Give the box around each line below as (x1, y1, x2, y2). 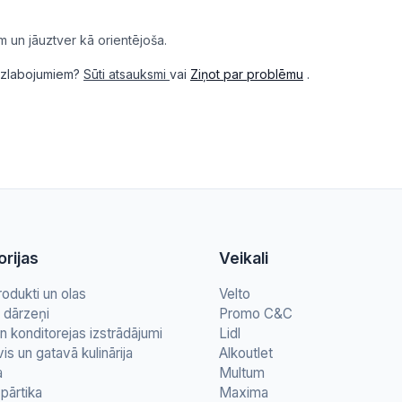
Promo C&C (219, 305, 293, 322)
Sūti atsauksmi (83, 66, 170, 82)
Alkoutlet (219, 345, 273, 362)
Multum (219, 364, 265, 381)
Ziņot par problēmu (190, 66, 303, 82)
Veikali (219, 249, 268, 267)
